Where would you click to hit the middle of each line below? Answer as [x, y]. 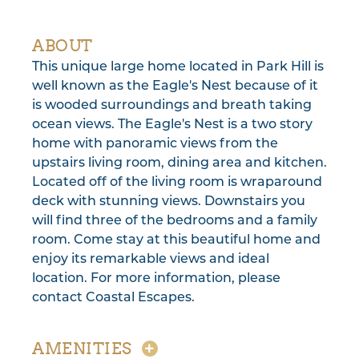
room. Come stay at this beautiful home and [176, 241]
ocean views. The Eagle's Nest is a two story [172, 125]
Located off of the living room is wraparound [177, 183]
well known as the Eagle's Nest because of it [175, 87]
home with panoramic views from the [155, 145]
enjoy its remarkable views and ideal [151, 260]
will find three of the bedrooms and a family [175, 222]
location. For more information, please [156, 279]
